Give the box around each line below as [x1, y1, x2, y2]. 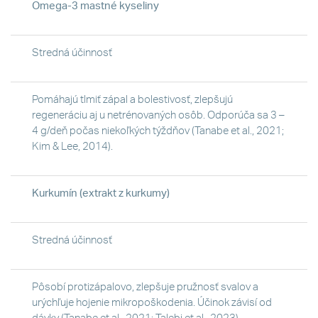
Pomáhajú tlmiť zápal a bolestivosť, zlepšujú [32, 94, 233, 105]
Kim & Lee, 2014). [32, 141, 113, 152]
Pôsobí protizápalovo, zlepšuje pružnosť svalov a [32, 281, 258, 292]
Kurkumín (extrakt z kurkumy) [32, 187, 170, 199]
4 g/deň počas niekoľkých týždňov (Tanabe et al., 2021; [32, 125, 284, 136]
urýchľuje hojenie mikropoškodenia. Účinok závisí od [32, 297, 272, 308]
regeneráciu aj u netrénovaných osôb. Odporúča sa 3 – [32, 109, 285, 121]
